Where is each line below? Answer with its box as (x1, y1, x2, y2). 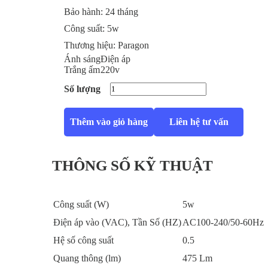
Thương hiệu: (64, 40, 118, 50)
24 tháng (105, 7, 138, 17)
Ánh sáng (64, 54, 100, 64)
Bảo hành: (64, 7, 105, 17)
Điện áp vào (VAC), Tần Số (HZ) (53, 217, 181, 227)
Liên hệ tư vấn (169, 117, 229, 127)
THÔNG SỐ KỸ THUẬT (52, 157, 213, 173)
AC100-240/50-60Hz (182, 217, 266, 227)
